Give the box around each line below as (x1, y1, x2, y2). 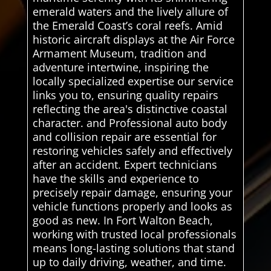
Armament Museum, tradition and (32, 46, 206, 61)
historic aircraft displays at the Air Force (32, 32, 235, 47)
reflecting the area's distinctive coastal (32, 102, 227, 117)
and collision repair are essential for (32, 129, 217, 145)
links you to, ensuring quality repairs (32, 88, 218, 103)
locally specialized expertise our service (32, 74, 233, 89)
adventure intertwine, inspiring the (32, 60, 209, 75)
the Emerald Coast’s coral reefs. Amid (32, 18, 223, 33)
